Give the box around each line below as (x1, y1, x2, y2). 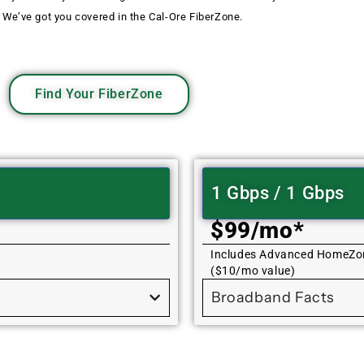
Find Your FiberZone (35, 86, 163, 102)
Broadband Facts (211, 288, 335, 307)
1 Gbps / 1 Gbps (211, 183, 344, 204)
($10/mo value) (210, 264, 296, 278)
